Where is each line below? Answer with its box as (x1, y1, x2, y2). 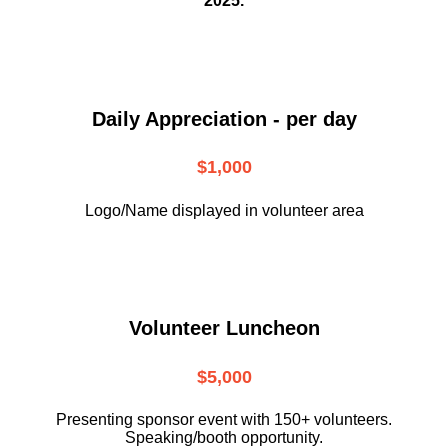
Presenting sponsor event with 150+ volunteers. (56, 411, 392, 429)
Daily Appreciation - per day (91, 107, 357, 130)
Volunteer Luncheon (128, 316, 320, 339)
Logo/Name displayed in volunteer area (84, 202, 364, 220)
